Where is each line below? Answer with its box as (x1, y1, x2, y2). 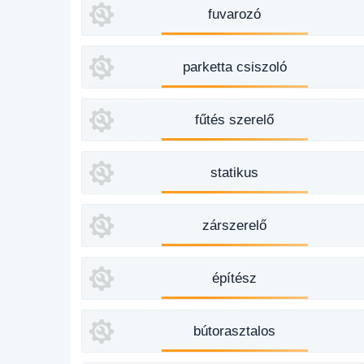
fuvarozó (208, 6, 262, 22)
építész (212, 271, 258, 286)
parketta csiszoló (182, 59, 287, 75)
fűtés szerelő (195, 112, 275, 128)
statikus (210, 165, 259, 180)
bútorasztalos (193, 323, 276, 339)
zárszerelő (202, 218, 267, 233)
